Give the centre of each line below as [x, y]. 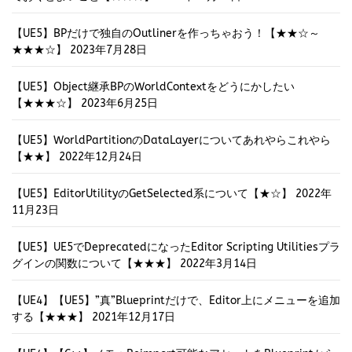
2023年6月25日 [119, 104]
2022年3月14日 [218, 264]
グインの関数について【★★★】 [94, 264]
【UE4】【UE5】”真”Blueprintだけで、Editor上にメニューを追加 [176, 301]
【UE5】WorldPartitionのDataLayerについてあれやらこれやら [171, 141]
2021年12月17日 [134, 317]
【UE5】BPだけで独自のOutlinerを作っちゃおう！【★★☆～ [166, 34]
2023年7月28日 [108, 50]
